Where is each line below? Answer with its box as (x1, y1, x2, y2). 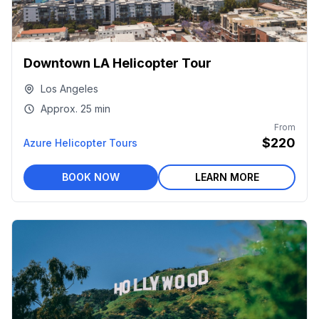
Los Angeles (41, 83, 98, 95)
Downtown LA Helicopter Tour (23, 56, 211, 70)
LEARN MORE (194, 171, 259, 183)
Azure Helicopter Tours (23, 137, 137, 149)
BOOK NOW (62, 171, 120, 183)
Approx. (41, 103, 78, 115)
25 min (80, 103, 110, 115)
